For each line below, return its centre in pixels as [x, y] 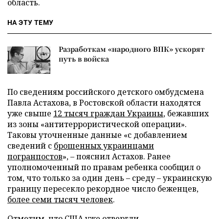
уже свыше [30, 114]
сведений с [31, 146]
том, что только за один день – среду [82, 178]
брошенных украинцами [104, 146]
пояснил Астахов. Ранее [122, 157]
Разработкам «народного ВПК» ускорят [132, 49]
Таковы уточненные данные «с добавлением [97, 135]
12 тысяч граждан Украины [108, 114]
